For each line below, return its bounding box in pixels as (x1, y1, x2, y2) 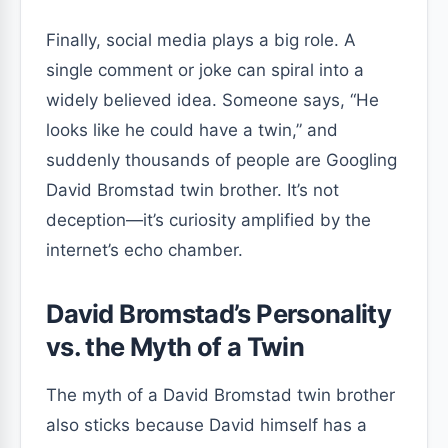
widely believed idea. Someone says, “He (46, 90, 379, 110)
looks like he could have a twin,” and (46, 120, 338, 140)
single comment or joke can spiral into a (46, 60, 364, 80)
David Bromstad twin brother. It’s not (46, 180, 339, 200)
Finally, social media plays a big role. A (46, 30, 356, 50)
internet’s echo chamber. (46, 240, 243, 260)
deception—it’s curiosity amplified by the (46, 210, 371, 230)
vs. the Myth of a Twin (46, 331, 304, 362)
